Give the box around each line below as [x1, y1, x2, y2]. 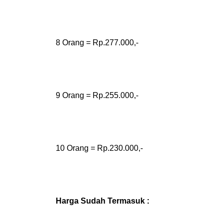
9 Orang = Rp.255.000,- [56, 91, 138, 100]
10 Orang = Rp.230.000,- [56, 144, 143, 152]
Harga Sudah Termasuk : [56, 197, 149, 205]
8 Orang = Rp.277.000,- [56, 38, 138, 47]
